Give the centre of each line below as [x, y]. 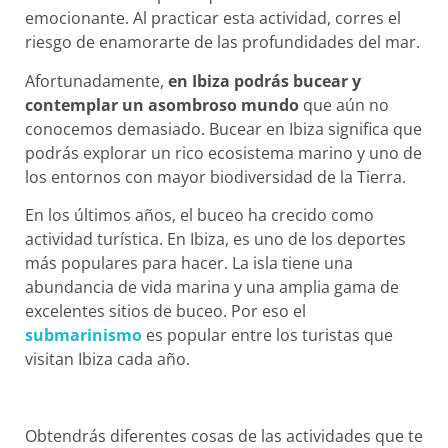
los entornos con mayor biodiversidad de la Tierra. [215, 176]
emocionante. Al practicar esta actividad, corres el [213, 18]
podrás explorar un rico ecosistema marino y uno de [223, 152]
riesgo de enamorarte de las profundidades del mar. [222, 42]
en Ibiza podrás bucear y [264, 80]
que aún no [344, 104]
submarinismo [83, 335]
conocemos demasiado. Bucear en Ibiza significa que [223, 128]
